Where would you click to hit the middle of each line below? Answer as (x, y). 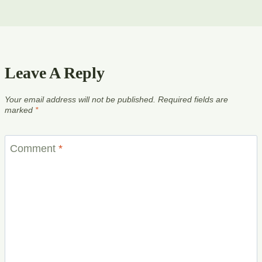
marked (20, 110)
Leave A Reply (55, 73)
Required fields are (193, 100)
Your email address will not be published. (80, 100)
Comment (34, 149)
